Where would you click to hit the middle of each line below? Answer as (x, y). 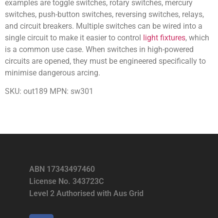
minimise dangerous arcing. (53, 73)
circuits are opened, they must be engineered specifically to (105, 61)
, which (197, 37)
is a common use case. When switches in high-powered (99, 49)
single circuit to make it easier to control (74, 37)
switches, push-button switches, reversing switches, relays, (104, 14)
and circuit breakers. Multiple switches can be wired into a (104, 26)
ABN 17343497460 (62, 169)
